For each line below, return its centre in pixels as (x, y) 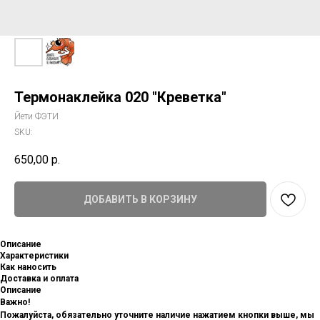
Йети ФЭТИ (36, 116)
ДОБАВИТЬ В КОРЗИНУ (140, 199)
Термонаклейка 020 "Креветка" (120, 97)
